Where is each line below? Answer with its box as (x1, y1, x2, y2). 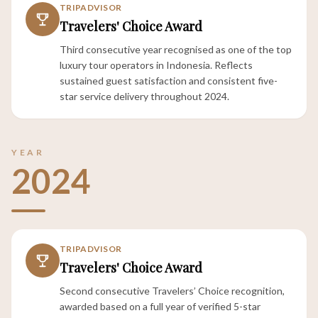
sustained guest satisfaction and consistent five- (60, 75, 278, 87)
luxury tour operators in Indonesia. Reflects (60, 59, 253, 71)
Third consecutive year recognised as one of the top (60, 43, 292, 55)
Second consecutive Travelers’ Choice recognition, (60, 285, 285, 297)
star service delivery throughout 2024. (60, 90, 229, 102)
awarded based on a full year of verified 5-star (60, 300, 261, 312)
